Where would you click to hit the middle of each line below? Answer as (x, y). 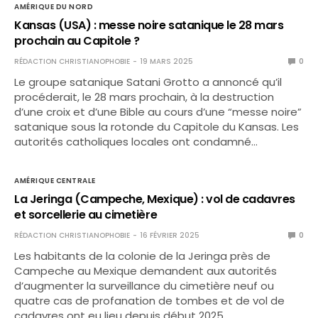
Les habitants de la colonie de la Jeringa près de (143, 256)
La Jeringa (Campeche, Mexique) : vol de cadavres (155, 199)
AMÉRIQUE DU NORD (54, 7)
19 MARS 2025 (166, 61)
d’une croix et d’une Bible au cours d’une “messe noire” (158, 112)
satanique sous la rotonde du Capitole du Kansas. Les (157, 127)
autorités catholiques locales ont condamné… (136, 142)
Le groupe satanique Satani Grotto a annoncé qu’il (148, 82)
